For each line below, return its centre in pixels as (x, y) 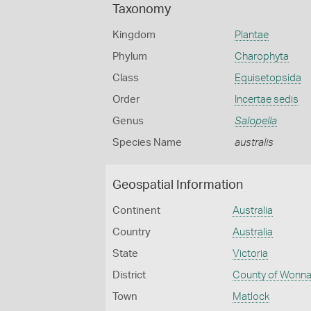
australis (254, 143)
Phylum (130, 57)
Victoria (251, 254)
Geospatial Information (178, 185)
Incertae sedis (266, 100)
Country (132, 232)
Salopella (255, 121)
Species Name (147, 143)
